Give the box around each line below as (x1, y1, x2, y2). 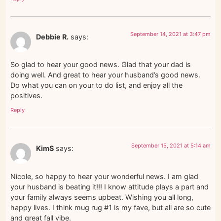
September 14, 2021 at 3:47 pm (130, 30, 211, 37)
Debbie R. (36, 32, 69, 41)
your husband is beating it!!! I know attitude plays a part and (10, 182, 209, 191)
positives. (10, 91, 42, 100)
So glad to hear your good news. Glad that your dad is (10, 60, 191, 69)
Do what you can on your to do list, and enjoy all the (10, 81, 183, 89)
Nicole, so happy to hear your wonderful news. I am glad (10, 172, 198, 181)
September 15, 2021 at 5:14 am (131, 142, 211, 149)
